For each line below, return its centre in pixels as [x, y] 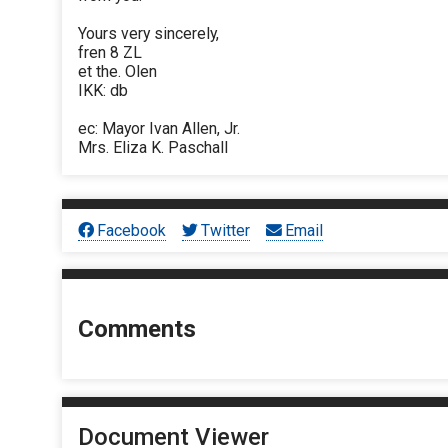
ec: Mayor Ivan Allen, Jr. [159, 129]
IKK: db [103, 91]
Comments [137, 329]
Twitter [226, 230]
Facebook [132, 230]
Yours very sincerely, [148, 34]
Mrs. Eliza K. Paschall [153, 148]
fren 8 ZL [110, 53]
